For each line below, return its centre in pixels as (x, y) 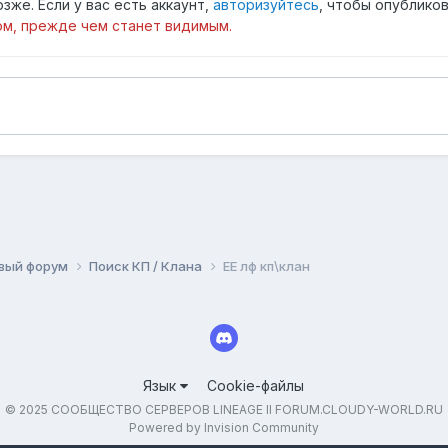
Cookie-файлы (256, 385)
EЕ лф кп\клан (266, 266)
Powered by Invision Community (223, 427)
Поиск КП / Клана (146, 266)
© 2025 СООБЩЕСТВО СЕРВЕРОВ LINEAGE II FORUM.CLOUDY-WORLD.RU (223, 409)
